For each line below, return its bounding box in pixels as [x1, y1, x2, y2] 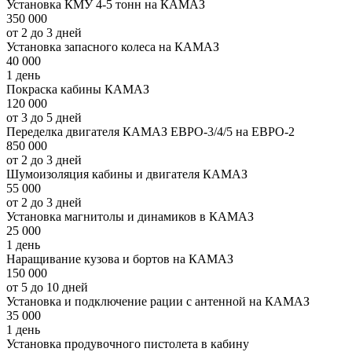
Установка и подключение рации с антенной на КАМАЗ [6, 295, 310, 309]
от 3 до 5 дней [6, 111, 82, 125]
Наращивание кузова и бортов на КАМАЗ [6, 252, 233, 266]
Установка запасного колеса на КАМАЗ [6, 40, 219, 54]
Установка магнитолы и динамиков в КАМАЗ [6, 210, 254, 224]
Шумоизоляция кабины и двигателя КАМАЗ [6, 167, 247, 181]
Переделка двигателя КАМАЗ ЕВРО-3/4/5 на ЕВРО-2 [6, 125, 295, 139]
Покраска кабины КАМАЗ [6, 82, 149, 97]
